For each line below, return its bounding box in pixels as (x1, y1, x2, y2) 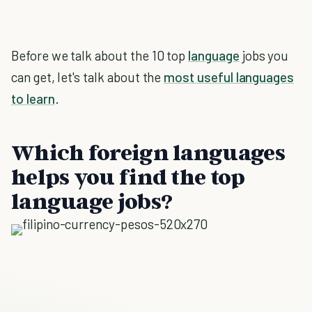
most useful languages (164, 69, 295, 85)
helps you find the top (11, 163, 245, 189)
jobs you (239, 47, 289, 63)
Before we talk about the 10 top (11, 47, 189, 63)
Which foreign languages (11, 139, 285, 165)
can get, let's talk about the (11, 69, 164, 85)
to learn (11, 91, 55, 107)
